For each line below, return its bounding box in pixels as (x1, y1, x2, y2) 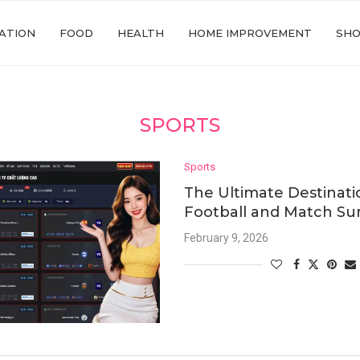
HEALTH (117, 27, 164, 39)
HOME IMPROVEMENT (188, 27, 312, 39)
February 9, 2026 (184, 231, 269, 244)
